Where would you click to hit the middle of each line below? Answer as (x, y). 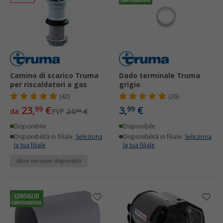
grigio (130, 85)
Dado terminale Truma (160, 76)
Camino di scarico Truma (54, 76)
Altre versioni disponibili (49, 161)
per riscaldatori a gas (49, 85)
